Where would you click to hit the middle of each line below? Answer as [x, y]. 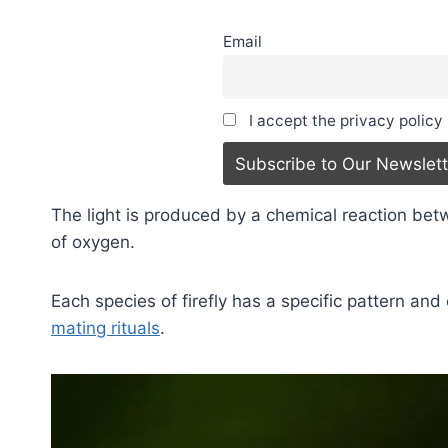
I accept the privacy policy [343, 120]
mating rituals [105, 328]
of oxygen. [93, 242]
